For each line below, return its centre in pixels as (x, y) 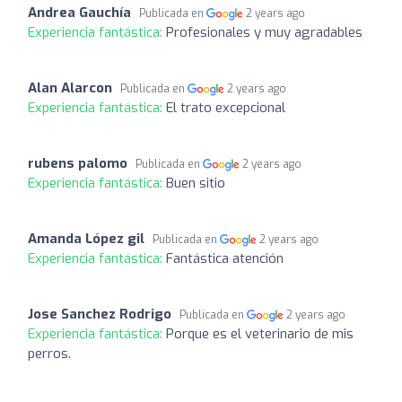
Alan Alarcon (70, 87)
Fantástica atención (225, 258)
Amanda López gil (86, 238)
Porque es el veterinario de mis (260, 333)
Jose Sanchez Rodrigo (100, 314)
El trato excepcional (226, 107)
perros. (49, 353)
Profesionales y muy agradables (264, 32)
